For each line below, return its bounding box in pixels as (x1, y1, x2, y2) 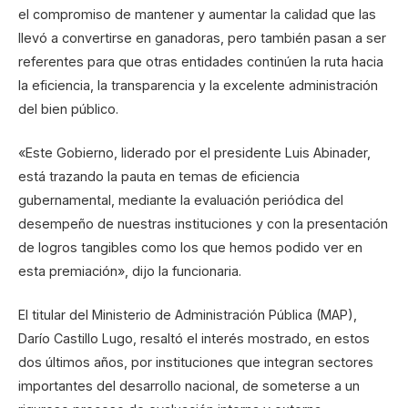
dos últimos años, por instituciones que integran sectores (18, 354, 373, 371)
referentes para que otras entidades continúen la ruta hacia (18, 53, 383, 69)
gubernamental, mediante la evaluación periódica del (18, 191, 343, 208)
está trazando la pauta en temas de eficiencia (18, 168, 300, 184)
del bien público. (18, 100, 118, 117)
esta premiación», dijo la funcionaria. (18, 262, 241, 279)
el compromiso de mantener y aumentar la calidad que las (18, 5, 376, 22)
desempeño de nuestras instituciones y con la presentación (18, 215, 388, 231)
